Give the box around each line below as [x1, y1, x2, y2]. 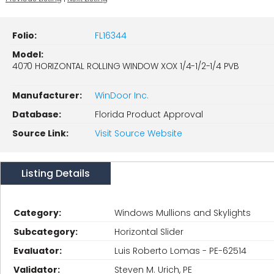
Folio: [12, 29, 37, 42]
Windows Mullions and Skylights [114, 207, 251, 219]
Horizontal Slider [114, 226, 183, 238]
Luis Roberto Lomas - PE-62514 [114, 245, 246, 257]
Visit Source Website [95, 127, 182, 139]
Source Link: [12, 127, 68, 139]
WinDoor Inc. [95, 89, 149, 102]
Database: [12, 108, 61, 120]
